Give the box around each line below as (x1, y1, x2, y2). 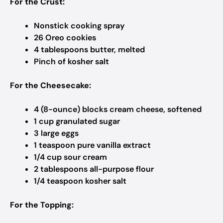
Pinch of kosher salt (34, 56, 109, 67)
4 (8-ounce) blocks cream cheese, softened (34, 104, 202, 114)
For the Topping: (10, 200, 74, 210)
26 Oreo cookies (34, 32, 96, 43)
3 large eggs (34, 128, 79, 138)
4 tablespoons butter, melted (34, 44, 145, 55)
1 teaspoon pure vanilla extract (34, 140, 151, 150)
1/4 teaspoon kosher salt (34, 176, 126, 186)
